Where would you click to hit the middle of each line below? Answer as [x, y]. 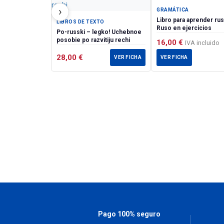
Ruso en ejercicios [184, 28]
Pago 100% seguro [129, 214]
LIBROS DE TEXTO [80, 22]
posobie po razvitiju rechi [93, 40]
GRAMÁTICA [173, 10]
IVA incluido [202, 43]
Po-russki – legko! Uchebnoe [99, 32]
